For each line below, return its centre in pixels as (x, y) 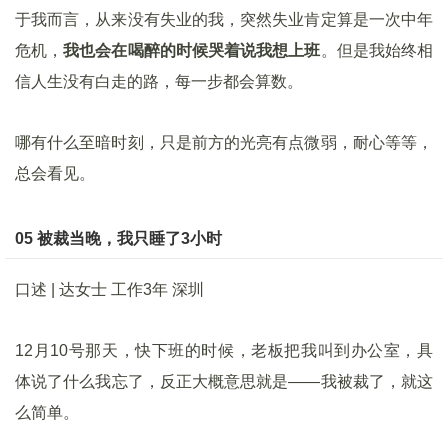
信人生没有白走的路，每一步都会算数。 (159, 81)
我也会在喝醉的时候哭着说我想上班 (192, 50)
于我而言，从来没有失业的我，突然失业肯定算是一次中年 (224, 19)
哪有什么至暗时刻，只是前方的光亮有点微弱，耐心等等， (224, 142)
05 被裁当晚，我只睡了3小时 (118, 238)
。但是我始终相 (377, 50)
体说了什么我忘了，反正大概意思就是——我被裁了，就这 (224, 381)
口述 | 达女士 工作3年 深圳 (109, 289)
